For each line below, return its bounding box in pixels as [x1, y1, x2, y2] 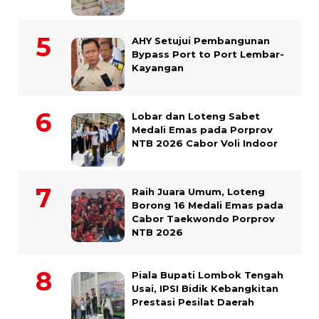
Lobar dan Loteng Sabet [132, 110, 260, 122]
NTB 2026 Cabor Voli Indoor [132, 137, 278, 150]
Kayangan [132, 62, 184, 74]
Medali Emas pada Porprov [132, 124, 273, 136]
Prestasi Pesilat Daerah [132, 296, 254, 308]
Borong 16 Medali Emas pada [132, 199, 283, 211]
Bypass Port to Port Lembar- [132, 48, 284, 61]
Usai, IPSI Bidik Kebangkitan [132, 283, 278, 295]
